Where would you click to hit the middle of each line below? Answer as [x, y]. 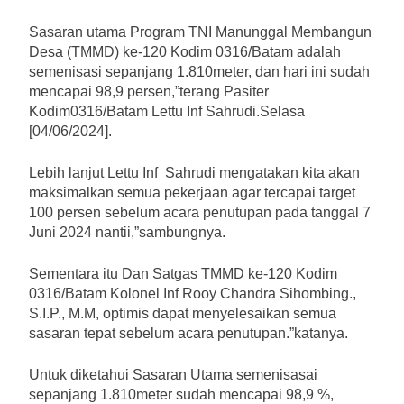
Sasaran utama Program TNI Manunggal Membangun [200, 32]
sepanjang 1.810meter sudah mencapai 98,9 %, [181, 394]
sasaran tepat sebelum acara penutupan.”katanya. [188, 333]
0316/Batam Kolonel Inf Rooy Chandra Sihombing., [193, 293]
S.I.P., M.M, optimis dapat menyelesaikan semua [183, 313]
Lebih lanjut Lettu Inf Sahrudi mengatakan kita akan [194, 172]
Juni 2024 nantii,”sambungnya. [127, 232]
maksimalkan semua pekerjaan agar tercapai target [192, 192]
